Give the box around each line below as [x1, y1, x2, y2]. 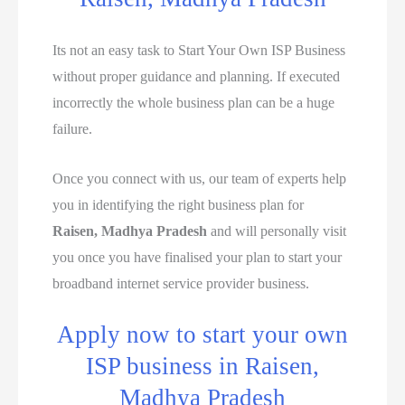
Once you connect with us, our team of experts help [52, 170, 347, 186]
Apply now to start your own [57, 321, 348, 349]
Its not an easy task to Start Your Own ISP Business [52, 42, 346, 59]
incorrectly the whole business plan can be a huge [52, 95, 335, 111]
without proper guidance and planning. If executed [52, 69, 341, 85]
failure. [52, 121, 93, 137]
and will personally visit [211, 222, 347, 239]
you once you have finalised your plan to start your [52, 249, 343, 265]
